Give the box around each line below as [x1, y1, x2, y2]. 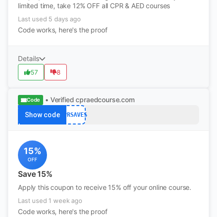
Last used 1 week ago [18, 197, 82, 204]
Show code [24, 111, 60, 119]
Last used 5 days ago [18, 15, 81, 23]
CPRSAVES [60, 111, 87, 118]
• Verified [45, 95, 74, 104]
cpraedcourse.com [76, 95, 135, 104]
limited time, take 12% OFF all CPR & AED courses [18, 1, 170, 10]
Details [18, 54, 39, 62]
